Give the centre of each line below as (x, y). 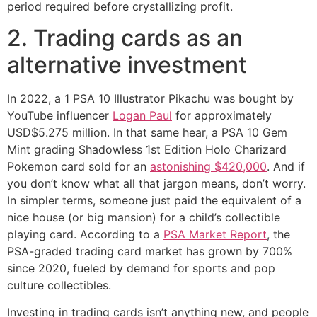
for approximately (222, 116)
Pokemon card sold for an (79, 167)
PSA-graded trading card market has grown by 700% (150, 252)
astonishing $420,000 (208, 167)
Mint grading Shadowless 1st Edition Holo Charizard (147, 150)
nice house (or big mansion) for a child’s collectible (144, 218)
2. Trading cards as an (125, 38)
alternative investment (127, 65)
